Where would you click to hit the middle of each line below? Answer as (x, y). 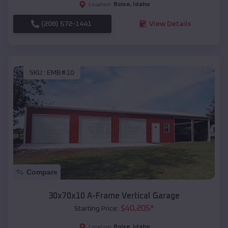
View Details (170, 24)
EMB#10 (61, 73)
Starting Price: (96, 209)
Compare (42, 172)
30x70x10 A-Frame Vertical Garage (114, 196)
